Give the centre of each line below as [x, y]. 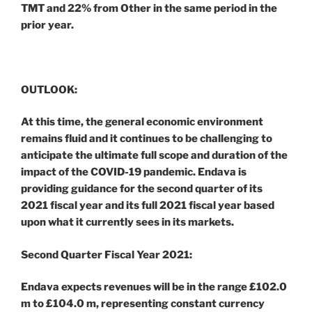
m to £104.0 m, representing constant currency [143, 304]
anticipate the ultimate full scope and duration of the [154, 156]
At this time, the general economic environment [142, 122]
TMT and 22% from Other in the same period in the [149, 8]
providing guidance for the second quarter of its [142, 189]
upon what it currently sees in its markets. [127, 223]
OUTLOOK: [49, 89]
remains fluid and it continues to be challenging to [147, 139]
